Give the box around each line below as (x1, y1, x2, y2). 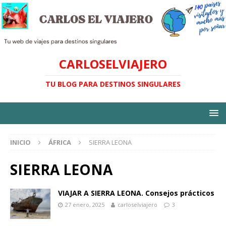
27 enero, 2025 (65, 201, 104, 209)
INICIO (10, 138, 31, 147)
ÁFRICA (48, 138, 71, 147)
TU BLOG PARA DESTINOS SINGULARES (45, 79, 181, 89)
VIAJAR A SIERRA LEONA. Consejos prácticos (58, 188, 214, 198)
